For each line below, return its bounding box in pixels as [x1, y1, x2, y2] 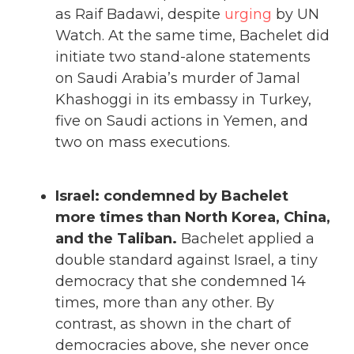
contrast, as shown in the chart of [55, 315, 291, 333]
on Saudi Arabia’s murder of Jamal [55, 69, 300, 87]
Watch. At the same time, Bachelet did [55, 26, 330, 44]
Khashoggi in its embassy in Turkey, [55, 90, 311, 108]
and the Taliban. [55, 230, 177, 248]
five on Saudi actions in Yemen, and [55, 111, 308, 130]
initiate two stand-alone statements [55, 47, 311, 66]
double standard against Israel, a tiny [55, 251, 318, 269]
